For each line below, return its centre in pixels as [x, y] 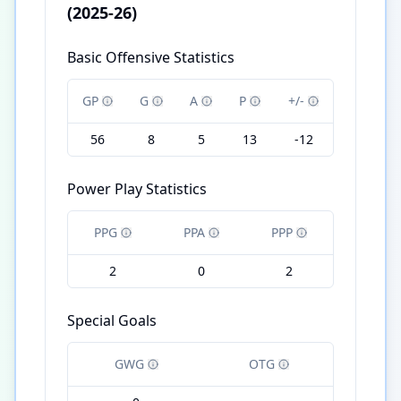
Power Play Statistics [137, 189]
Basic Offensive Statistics [151, 58]
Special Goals [112, 321]
